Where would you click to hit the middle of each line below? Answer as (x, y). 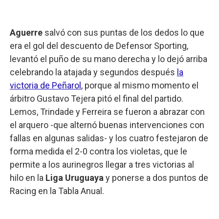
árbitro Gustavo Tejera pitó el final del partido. (97, 98)
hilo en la (28, 177)
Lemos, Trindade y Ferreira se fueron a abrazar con (107, 111)
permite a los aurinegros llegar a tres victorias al (102, 164)
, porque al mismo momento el (140, 85)
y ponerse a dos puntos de (156, 177)
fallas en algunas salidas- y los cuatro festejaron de (109, 138)
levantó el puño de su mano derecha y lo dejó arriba (109, 59)
